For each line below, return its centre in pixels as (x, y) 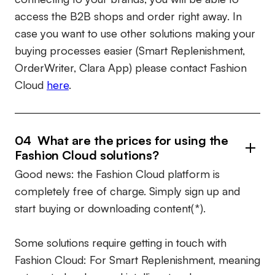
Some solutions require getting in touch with (121, 243)
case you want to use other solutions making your (135, 33)
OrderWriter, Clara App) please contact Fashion (131, 68)
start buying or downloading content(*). (110, 208)
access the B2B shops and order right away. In (128, 16)
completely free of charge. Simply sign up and (127, 191)
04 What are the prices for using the (122, 141)
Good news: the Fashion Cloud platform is (117, 174)
